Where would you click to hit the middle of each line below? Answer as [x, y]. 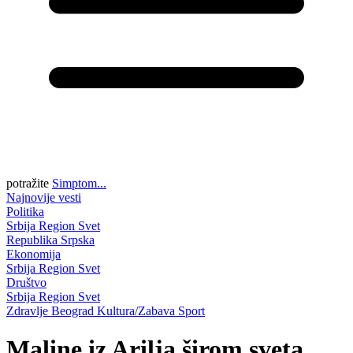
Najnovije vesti [44, 197]
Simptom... [79, 183]
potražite [28, 183]
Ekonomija [33, 254]
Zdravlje [29, 311]
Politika [25, 212]
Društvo [26, 282]
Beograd [74, 311]
